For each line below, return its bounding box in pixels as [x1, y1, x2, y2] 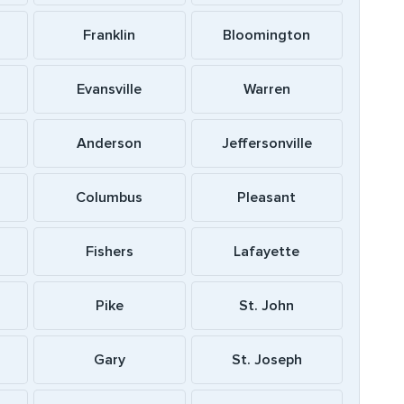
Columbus [76, 188, 143, 207]
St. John [239, 297, 295, 315]
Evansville [77, 80, 142, 98]
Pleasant [237, 188, 297, 207]
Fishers [85, 243, 133, 261]
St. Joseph [231, 351, 302, 369]
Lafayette [234, 243, 300, 261]
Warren [243, 80, 290, 98]
